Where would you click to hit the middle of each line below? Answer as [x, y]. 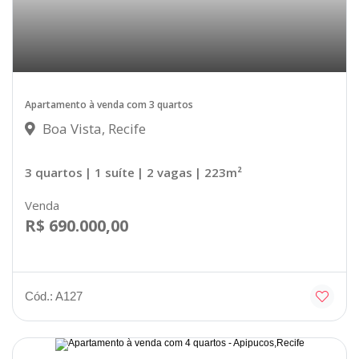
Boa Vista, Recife [93, 129]
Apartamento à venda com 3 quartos [109, 105]
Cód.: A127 [54, 296]
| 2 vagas [165, 173]
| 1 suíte [110, 173]
